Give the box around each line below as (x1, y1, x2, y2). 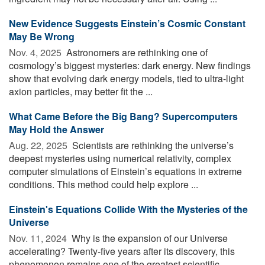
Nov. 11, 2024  (9, 231, 69, 245)
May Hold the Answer (9, 122, 104, 136)
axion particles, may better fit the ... (9, 84, 153, 98)
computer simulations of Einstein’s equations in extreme (9, 164, 242, 178)
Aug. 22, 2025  (9, 138, 70, 152)
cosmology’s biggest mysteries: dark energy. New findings (9, 58, 251, 72)
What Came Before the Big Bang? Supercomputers (9, 109, 238, 123)
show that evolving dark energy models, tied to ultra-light (9, 71, 244, 85)
